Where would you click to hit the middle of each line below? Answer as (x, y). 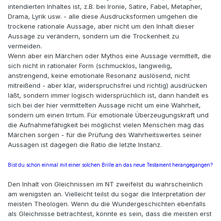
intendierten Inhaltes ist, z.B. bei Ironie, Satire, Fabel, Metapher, (105, 7)
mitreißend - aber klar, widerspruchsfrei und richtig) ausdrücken (108, 86)
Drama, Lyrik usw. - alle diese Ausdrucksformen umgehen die (103, 17)
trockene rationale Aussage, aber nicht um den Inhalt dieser (101, 26)
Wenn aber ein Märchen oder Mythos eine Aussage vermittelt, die (110, 56)
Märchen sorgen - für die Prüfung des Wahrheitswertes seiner (105, 135)
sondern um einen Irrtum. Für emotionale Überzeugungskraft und (108, 115)
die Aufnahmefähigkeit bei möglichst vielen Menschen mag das (106, 125)
